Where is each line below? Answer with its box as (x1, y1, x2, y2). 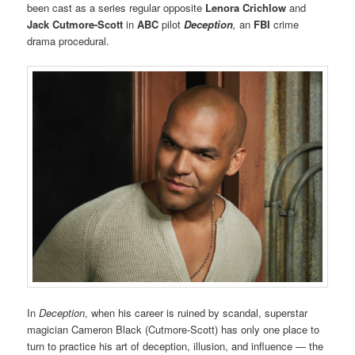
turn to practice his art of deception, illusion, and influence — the (27, 338, 324, 353)
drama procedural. (27, 33, 110, 49)
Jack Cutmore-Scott (27, 17, 124, 32)
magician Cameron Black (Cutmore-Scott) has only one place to (27, 321, 320, 337)
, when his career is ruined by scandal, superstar (85, 304, 308, 320)
